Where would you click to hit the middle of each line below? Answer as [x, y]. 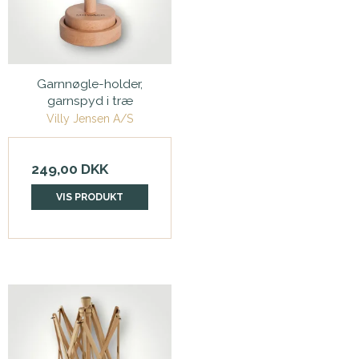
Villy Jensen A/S [90, 118]
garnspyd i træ [90, 100]
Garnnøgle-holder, [90, 83]
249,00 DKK [70, 169]
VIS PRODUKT [90, 197]
